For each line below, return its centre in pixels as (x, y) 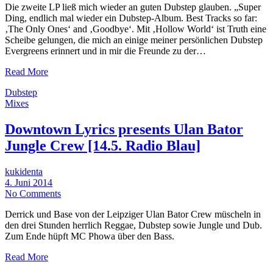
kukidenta (24, 171)
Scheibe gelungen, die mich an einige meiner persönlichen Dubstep (134, 40)
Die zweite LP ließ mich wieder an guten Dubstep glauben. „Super (133, 7)
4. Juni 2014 (29, 182)
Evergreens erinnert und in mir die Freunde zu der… (105, 51)
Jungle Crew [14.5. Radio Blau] (103, 145)
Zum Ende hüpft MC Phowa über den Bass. (90, 236)
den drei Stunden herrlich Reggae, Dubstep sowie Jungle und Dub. (133, 225)
